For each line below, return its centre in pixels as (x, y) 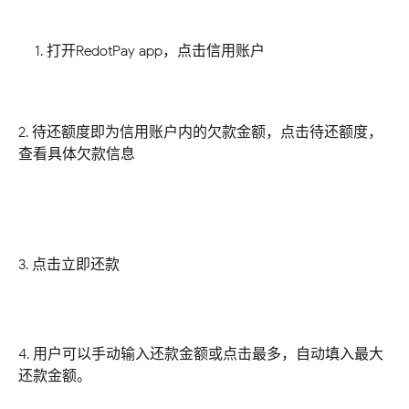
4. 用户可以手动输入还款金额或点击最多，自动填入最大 (201, 353)
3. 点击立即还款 (69, 265)
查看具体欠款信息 (77, 153)
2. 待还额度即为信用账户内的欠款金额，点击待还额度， (200, 131)
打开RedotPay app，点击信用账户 (156, 50)
